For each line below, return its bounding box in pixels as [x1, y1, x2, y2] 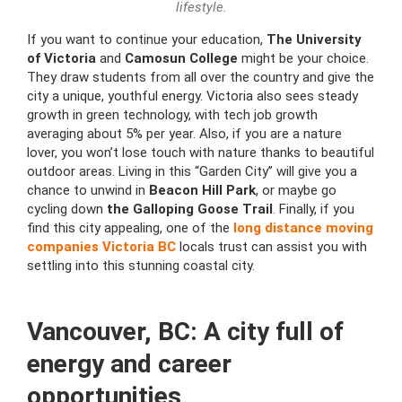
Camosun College [125, 50, 238, 66]
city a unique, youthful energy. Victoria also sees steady [27, 88, 358, 104]
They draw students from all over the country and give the [27, 69, 374, 85]
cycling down [27, 201, 107, 217]
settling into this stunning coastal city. [27, 258, 255, 274]
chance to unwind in [27, 182, 149, 198]
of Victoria [27, 50, 96, 66]
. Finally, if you [273, 201, 354, 217]
